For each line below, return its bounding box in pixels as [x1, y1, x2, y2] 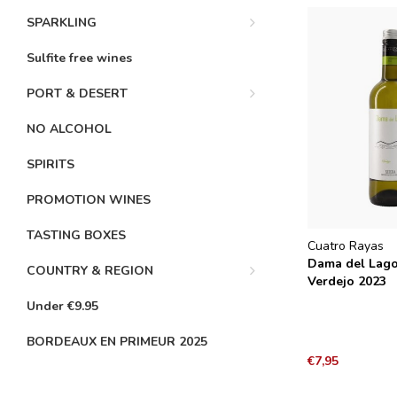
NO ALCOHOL [27, 121, 112, 137]
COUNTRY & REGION [27, 262, 153, 279]
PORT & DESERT [27, 85, 128, 102]
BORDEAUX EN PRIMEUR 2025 [27, 333, 207, 350]
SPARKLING [27, 14, 97, 31]
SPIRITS [27, 156, 74, 173]
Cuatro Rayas [307, 237, 385, 255]
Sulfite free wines [27, 50, 132, 66]
